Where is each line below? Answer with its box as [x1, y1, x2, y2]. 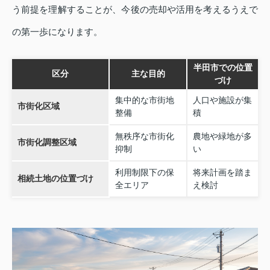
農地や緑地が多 [192, 131, 252, 141]
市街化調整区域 [17, 137, 77, 147]
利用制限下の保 [115, 167, 174, 177]
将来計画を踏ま [192, 167, 252, 177]
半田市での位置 [193, 62, 253, 72]
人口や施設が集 [192, 95, 252, 105]
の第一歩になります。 [12, 26, 102, 37]
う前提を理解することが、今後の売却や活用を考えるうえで [12, 4, 258, 14]
